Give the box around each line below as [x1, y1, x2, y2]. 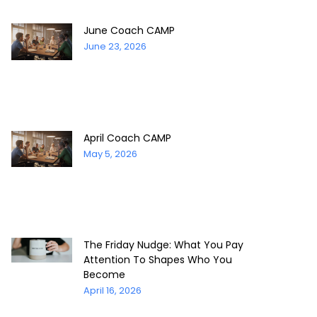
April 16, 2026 [83, 283, 142, 297]
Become [83, 267, 125, 282]
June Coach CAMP [83, 23, 175, 38]
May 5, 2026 [83, 146, 137, 161]
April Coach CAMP [83, 130, 171, 145]
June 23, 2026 [83, 40, 146, 54]
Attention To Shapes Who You [83, 252, 232, 267]
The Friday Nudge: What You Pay [83, 237, 243, 252]
